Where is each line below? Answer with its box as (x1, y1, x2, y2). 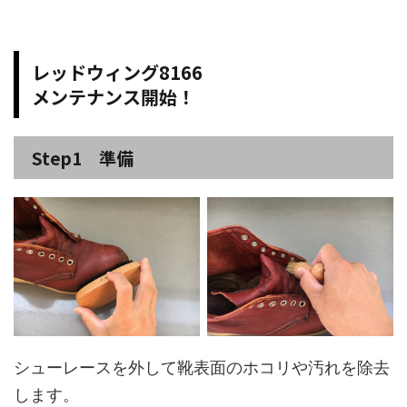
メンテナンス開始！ (32, 83, 195, 110)
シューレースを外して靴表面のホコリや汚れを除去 (14, 358, 390, 378)
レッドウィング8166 (32, 58, 203, 85)
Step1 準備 (32, 144, 134, 170)
